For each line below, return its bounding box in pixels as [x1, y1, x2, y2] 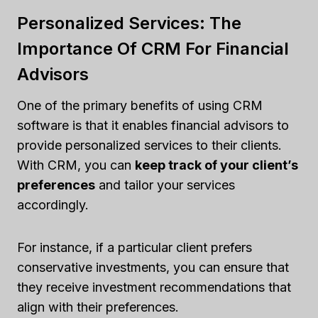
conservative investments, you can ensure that [17, 259, 289, 275]
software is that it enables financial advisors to [17, 117, 289, 133]
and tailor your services [95, 177, 235, 192]
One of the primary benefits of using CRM [17, 97, 263, 113]
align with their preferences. [17, 299, 179, 314]
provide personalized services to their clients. [17, 137, 282, 153]
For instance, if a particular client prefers [17, 239, 252, 255]
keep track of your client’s [135, 157, 298, 172]
